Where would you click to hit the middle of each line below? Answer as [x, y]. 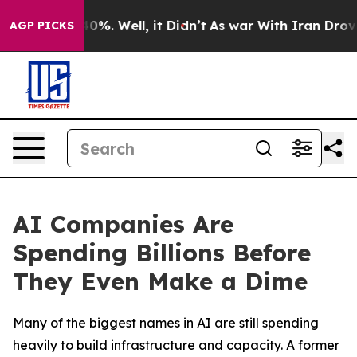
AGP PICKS [42, 25]
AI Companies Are [123, 224]
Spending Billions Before [162, 253]
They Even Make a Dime [160, 281]
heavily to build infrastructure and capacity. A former [176, 345]
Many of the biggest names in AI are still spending [166, 323]
